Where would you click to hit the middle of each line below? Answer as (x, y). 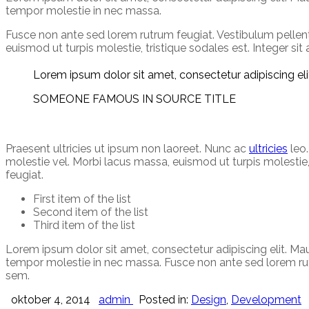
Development (266, 299)
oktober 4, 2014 (51, 299)
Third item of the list (84, 225)
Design (209, 299)
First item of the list (82, 199)
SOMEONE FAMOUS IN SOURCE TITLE (134, 99)
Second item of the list (91, 212)
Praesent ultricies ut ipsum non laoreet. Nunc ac (127, 148)
